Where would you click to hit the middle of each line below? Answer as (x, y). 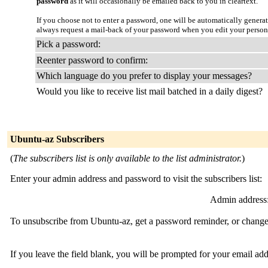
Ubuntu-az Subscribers (57, 139)
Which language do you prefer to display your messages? (144, 76)
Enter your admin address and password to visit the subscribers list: (136, 179)
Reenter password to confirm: (92, 60)
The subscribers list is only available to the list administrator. (127, 158)
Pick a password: (68, 44)
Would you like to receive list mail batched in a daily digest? (150, 91)
